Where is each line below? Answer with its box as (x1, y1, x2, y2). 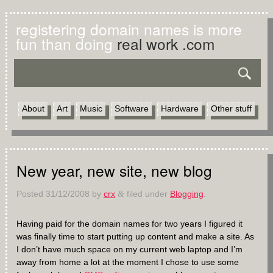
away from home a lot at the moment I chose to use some (16, 257, 239, 268)
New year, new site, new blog (16, 159, 212, 181)
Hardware (160, 104, 199, 114)
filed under (124, 189, 170, 199)
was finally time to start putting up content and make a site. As (16, 232, 254, 242)
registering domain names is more (15, 18, 242, 40)
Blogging (169, 189, 204, 199)
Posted (16, 189, 46, 199)
